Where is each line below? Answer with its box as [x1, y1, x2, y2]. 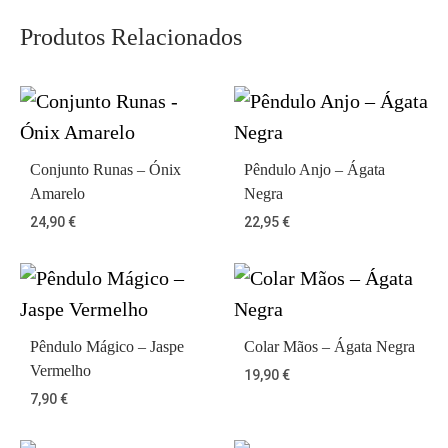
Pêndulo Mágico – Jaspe [30, 338, 184, 355]
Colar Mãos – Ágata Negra [244, 338, 415, 355]
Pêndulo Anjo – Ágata [244, 161, 385, 178]
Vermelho [30, 362, 91, 379]
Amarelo [30, 185, 85, 202]
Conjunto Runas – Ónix [30, 161, 181, 178]
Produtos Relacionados [20, 24, 242, 50]
